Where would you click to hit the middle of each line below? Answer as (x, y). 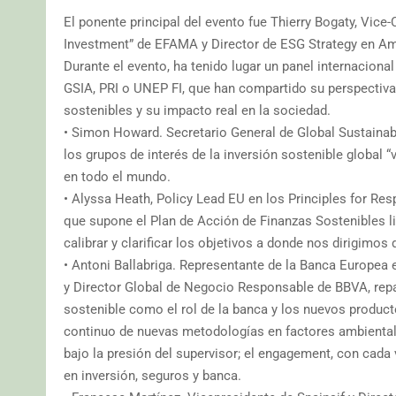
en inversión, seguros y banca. (152, 375)
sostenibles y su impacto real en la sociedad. (197, 110)
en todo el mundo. (117, 176)
